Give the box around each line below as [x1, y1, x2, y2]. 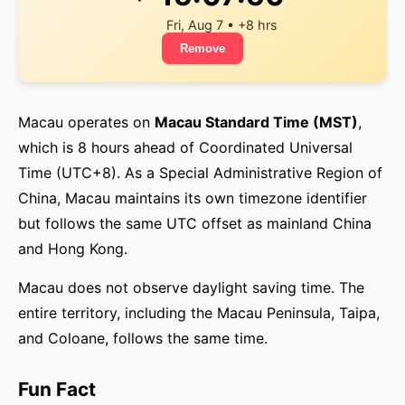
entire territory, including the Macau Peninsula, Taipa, [18, 304, 380, 322]
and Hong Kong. [18, 240, 127, 258]
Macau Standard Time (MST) [155, 113, 358, 131]
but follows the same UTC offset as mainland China [18, 214, 372, 232]
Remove [180, 42, 225, 55]
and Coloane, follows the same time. [18, 329, 268, 347]
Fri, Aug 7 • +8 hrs [166, 17, 278, 33]
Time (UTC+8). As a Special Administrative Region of [18, 164, 382, 182]
